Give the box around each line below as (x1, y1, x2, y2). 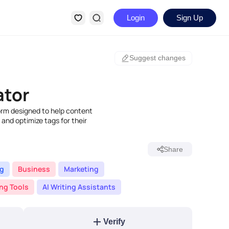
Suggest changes (129, 54, 186, 62)
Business (18, 164, 50, 174)
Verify (103, 217, 125, 226)
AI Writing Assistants (42, 182, 116, 192)
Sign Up (176, 13, 203, 22)
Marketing (64, 164, 99, 174)
